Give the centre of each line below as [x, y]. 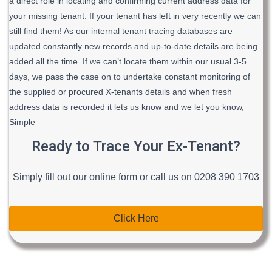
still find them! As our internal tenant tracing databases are [121, 31]
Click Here [136, 218]
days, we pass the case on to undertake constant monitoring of [130, 76]
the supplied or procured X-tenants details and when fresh [121, 92]
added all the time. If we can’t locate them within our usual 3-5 [128, 61]
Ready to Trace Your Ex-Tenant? [136, 146]
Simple [22, 122]
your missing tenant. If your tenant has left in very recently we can [135, 16]
